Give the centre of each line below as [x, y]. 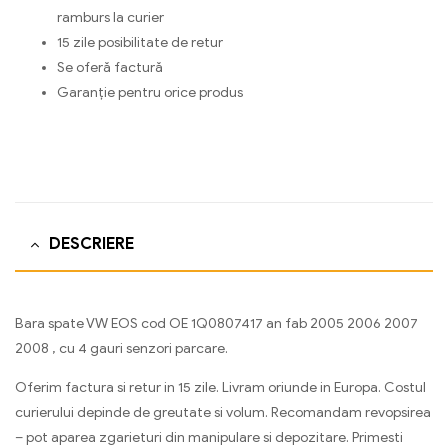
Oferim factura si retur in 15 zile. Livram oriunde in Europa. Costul [220, 387]
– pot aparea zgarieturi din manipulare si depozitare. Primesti [209, 437]
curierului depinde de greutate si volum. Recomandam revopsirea [223, 412]
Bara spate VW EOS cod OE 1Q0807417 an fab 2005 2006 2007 [216, 323]
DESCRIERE [91, 244]
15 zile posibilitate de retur [140, 43]
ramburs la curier [110, 18]
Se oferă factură [110, 68]
